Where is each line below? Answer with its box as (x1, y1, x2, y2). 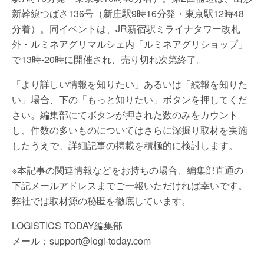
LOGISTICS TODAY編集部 (12, 219, 123, 232)
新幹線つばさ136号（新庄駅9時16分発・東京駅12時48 (12, 6, 244, 20)
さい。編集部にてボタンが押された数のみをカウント (12, 108, 238, 121)
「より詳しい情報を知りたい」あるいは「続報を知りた (12, 77, 247, 91)
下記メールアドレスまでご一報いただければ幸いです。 (12, 179, 247, 192)
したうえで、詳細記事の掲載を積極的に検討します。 (12, 138, 238, 152)
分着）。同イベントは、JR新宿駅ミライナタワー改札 (12, 22, 240, 35)
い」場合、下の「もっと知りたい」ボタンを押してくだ (12, 93, 247, 106)
